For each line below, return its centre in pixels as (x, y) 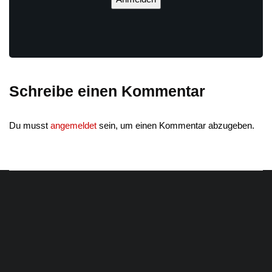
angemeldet (73, 125)
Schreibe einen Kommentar (107, 91)
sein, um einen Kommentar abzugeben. (175, 125)
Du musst (30, 125)
